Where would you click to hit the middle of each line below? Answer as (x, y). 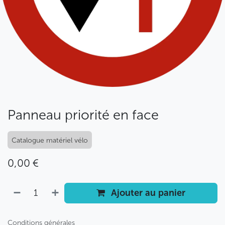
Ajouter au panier (147, 193)
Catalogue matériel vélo (50, 140)
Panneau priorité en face (83, 115)
